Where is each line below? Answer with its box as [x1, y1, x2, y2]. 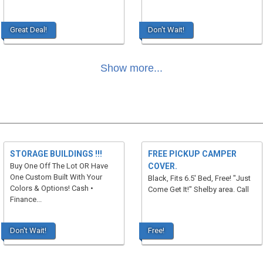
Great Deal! [9, 25, 47, 34]
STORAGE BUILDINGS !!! [9, 149, 102, 159]
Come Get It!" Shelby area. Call [147, 185, 249, 194]
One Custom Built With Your [9, 173, 102, 181]
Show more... [100, 62, 163, 74]
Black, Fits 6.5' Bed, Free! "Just [147, 174, 251, 183]
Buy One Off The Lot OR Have [9, 161, 108, 170]
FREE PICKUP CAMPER [147, 149, 237, 159]
